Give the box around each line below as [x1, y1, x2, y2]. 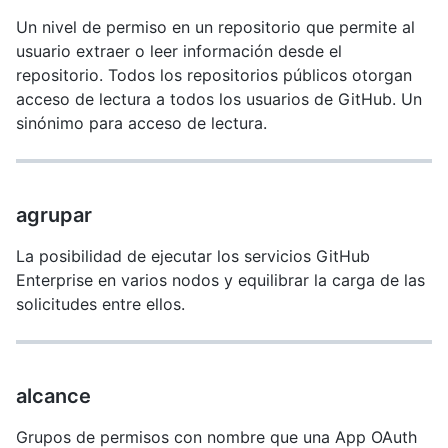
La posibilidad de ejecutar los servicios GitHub [16, 246, 370, 266]
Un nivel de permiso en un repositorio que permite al [16, 17, 415, 37]
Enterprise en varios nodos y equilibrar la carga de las [16, 270, 425, 290]
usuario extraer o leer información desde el [16, 41, 342, 61]
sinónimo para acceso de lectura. [16, 113, 267, 133]
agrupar [16, 203, 92, 227]
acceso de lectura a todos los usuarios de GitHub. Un [16, 89, 422, 109]
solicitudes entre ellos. [16, 294, 185, 314]
